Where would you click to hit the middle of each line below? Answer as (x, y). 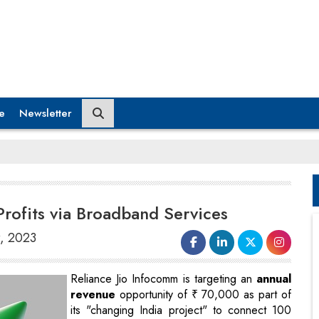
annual (274, 278)
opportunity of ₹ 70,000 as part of (205, 294)
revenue (95, 294)
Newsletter (46, 113)
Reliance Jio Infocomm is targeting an (163, 278)
